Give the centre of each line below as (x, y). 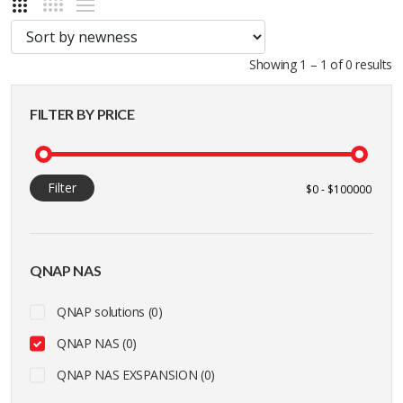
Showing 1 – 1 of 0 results (321, 65)
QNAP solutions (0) (110, 312)
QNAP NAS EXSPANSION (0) (136, 375)
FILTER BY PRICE (82, 114)
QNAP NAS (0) (97, 344)
